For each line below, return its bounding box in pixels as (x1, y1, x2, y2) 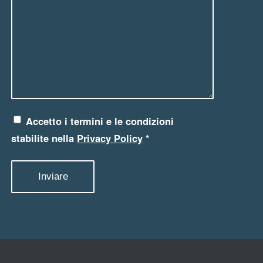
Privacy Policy (77, 131, 143, 146)
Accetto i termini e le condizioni (26, 114, 174, 129)
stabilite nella (11, 131, 77, 146)
